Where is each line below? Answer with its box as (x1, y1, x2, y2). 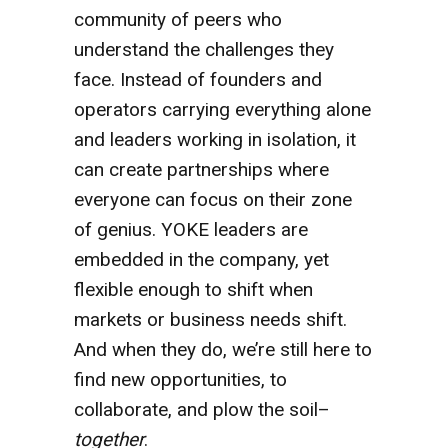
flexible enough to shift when (74, 277, 313, 301)
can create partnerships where (74, 157, 329, 181)
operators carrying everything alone (74, 97, 371, 121)
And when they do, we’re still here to (74, 337, 372, 361)
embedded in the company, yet (74, 247, 329, 271)
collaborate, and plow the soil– (74, 397, 330, 421)
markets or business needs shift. (74, 307, 347, 331)
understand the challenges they (74, 37, 334, 61)
